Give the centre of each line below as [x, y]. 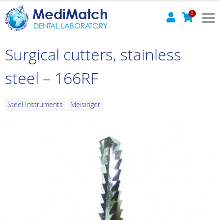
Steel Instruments [35, 104]
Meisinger [85, 104]
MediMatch [70, 14]
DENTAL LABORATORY [70, 25]
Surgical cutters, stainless [93, 54]
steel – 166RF [52, 78]
